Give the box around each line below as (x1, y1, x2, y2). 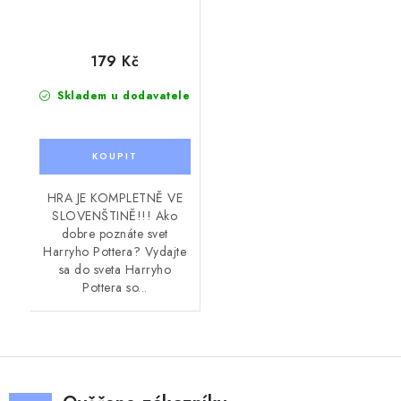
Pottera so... (82, 278, 148, 297)
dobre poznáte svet (61, 225, 168, 243)
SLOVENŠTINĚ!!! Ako (52, 207, 178, 226)
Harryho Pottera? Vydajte (43, 243, 187, 261)
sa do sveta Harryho (58, 260, 171, 279)
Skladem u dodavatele (53, 88, 191, 105)
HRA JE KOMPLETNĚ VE (47, 189, 183, 208)
